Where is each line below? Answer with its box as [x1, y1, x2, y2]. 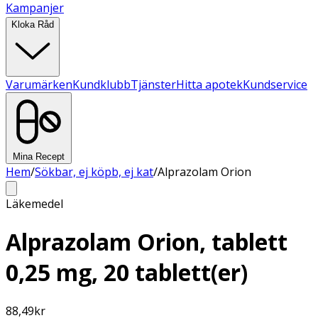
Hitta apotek [176, 77, 243, 92]
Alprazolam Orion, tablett [6, 226, 287, 258]
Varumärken [6, 77, 72, 92]
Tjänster [131, 77, 176, 92]
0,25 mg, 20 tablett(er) [6, 257, 248, 288]
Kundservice [243, 77, 307, 92]
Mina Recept [13, 151, 65, 162]
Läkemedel [6, 196, 63, 212]
